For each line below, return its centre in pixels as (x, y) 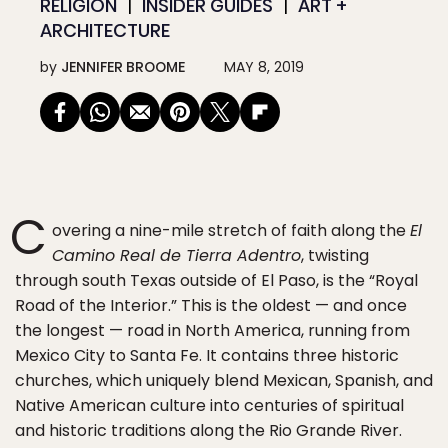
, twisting (335, 255)
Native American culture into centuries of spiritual (209, 405)
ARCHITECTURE (105, 30)
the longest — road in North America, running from (212, 330)
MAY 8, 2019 (264, 67)
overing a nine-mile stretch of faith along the (231, 230)
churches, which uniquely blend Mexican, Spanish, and (224, 380)
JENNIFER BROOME (123, 67)
